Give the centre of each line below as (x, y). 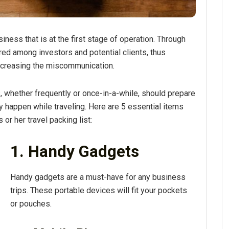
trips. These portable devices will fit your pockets (99, 190)
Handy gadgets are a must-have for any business (98, 177)
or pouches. (31, 203)
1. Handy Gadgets (75, 152)
